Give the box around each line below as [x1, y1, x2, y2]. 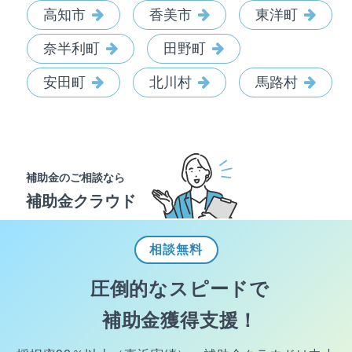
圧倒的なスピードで [90, 277, 270, 299]
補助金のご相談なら [26, 171, 125, 185]
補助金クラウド [26, 192, 136, 211]
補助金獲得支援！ [101, 309, 258, 331]
